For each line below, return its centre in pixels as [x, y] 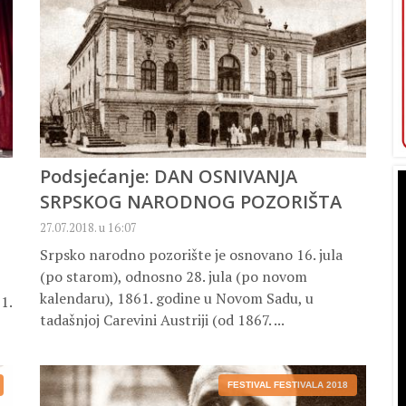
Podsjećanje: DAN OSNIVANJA [169, 177]
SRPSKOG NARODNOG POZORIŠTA [191, 202]
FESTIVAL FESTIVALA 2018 [288, 385]
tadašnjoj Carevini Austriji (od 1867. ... [162, 320]
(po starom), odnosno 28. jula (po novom [174, 277]
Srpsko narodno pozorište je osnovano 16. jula [191, 255]
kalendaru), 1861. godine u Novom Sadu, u [177, 299]
